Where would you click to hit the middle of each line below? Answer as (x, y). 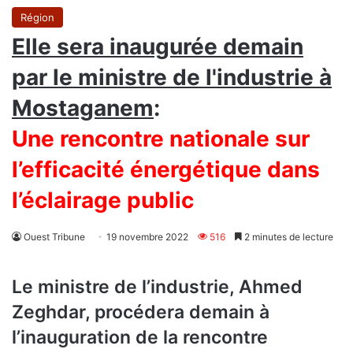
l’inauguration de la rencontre (140, 337)
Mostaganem (83, 108)
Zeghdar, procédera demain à (141, 312)
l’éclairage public (103, 200)
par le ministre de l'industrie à (172, 77)
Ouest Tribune (54, 236)
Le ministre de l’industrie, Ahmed (157, 286)
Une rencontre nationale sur (161, 138)
